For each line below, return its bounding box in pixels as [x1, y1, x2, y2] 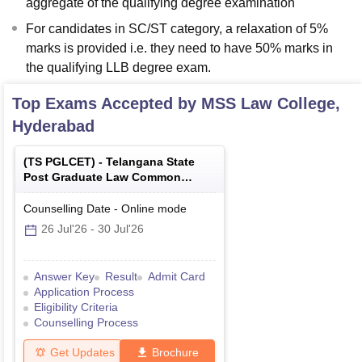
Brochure [152, 345, 199, 359]
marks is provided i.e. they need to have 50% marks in [26, 41, 333, 56]
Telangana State [106, 155, 195, 169]
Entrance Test [23, 186, 99, 200]
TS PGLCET [27, 155, 91, 169]
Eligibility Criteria [34, 301, 118, 314]
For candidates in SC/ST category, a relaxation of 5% [26, 22, 328, 36]
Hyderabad [12, 117, 95, 136]
